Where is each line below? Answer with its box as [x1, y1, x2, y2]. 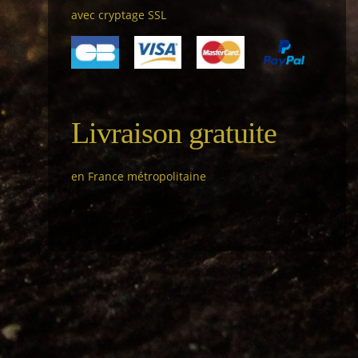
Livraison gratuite [70, 115, 276, 149]
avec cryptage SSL [70, 7, 166, 23]
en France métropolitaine [70, 168, 206, 184]
